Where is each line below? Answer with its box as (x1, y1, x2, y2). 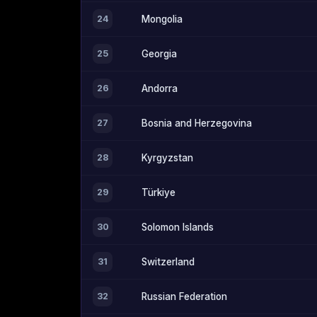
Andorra (142, 83, 178, 95)
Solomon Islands (142, 221, 214, 234)
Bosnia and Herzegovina (142, 117, 252, 129)
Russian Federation (142, 291, 227, 303)
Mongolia (142, 13, 183, 25)
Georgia (142, 48, 177, 60)
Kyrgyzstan (142, 152, 193, 164)
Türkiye (142, 187, 175, 199)
